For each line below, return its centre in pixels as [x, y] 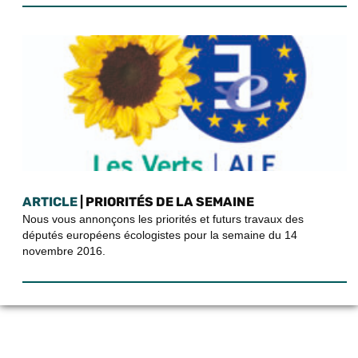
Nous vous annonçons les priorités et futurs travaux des [163, 219]
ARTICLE [50, 201]
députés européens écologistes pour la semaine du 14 [160, 235]
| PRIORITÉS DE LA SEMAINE [166, 201]
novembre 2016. [64, 251]
